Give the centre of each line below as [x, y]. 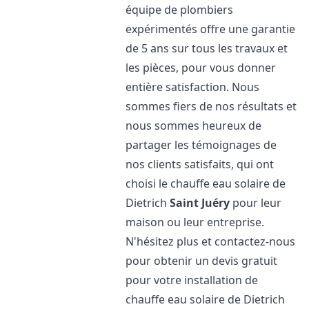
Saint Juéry [200, 203]
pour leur [256, 203]
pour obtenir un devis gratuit [202, 261]
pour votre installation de [192, 280]
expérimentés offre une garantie [211, 29]
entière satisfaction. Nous [193, 87]
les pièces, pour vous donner [201, 68]
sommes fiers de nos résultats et [211, 106]
